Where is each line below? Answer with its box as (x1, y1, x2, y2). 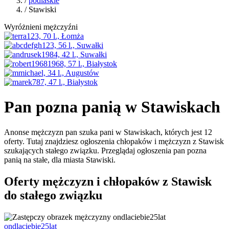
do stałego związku (4, 188, 102, 202)
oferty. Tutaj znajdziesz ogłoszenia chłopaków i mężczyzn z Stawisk (4, 136, 224, 146)
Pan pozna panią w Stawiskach (4, 98, 220, 117)
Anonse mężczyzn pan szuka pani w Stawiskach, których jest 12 (4, 127, 212, 136)
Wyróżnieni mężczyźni (4, 22, 78, 31)
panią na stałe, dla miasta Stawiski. (4, 155, 116, 164)
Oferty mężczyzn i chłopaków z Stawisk (4, 174, 212, 188)
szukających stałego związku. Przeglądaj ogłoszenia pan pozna (4, 146, 207, 155)
